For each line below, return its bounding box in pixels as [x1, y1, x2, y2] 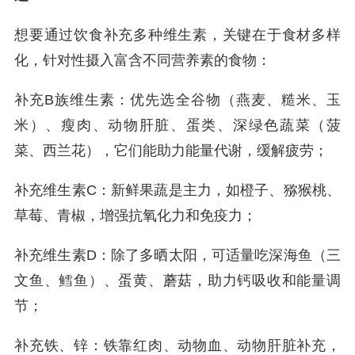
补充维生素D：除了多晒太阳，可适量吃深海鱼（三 [14, 247, 341, 263]
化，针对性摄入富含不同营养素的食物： [14, 52, 271, 68]
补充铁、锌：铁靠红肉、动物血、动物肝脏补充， [14, 338, 341, 353]
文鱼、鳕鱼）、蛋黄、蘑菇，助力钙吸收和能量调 [14, 273, 341, 288]
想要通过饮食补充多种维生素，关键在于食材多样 [14, 27, 341, 43]
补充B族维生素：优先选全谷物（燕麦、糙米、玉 [14, 92, 341, 108]
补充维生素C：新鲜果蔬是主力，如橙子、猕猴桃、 [14, 182, 341, 198]
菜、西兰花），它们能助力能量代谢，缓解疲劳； [14, 143, 328, 158]
